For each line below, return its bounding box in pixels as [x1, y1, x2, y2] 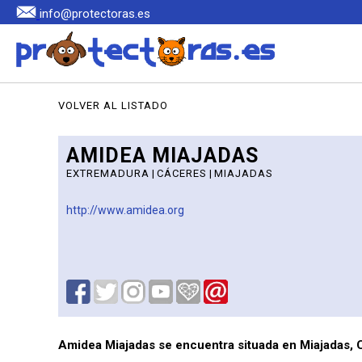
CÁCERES [157, 167, 207, 179]
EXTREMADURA [66, 167, 149, 179]
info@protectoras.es [40, 6, 150, 22]
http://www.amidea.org [66, 204, 184, 217]
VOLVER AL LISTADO [58, 99, 168, 112]
